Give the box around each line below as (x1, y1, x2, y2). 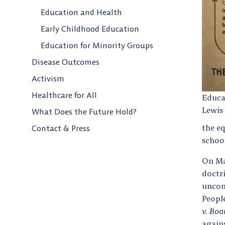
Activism (32, 73, 64, 84)
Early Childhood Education (41, 24, 139, 34)
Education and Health (41, 7, 122, 18)
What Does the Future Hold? (32, 106, 137, 117)
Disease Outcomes (32, 57, 99, 67)
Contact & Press (32, 123, 90, 134)
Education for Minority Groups (41, 40, 153, 51)
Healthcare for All (32, 90, 97, 100)
